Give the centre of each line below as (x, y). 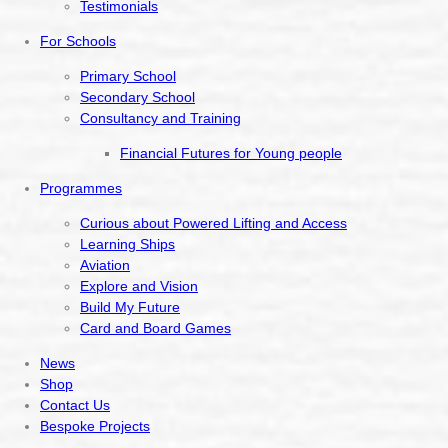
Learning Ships (127, 244)
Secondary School (137, 97)
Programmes (81, 188)
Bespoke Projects (95, 426)
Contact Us (75, 405)
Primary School (128, 76)
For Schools (78, 41)
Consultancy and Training (160, 118)
